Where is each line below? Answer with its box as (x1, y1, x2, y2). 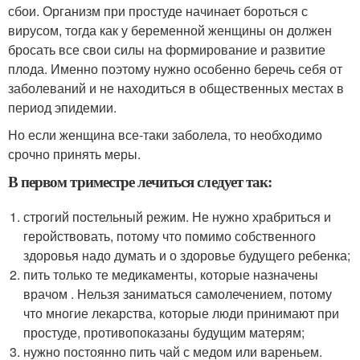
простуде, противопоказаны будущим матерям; (23, 323, 305, 342)
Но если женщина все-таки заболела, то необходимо (8, 125, 322, 145)
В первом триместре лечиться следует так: (8, 170, 272, 193)
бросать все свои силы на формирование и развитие (8, 40, 325, 59)
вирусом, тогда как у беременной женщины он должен (8, 21, 332, 40)
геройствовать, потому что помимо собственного (23, 227, 317, 246)
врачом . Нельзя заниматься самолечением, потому (23, 284, 333, 304)
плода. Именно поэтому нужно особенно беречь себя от (8, 59, 342, 79)
